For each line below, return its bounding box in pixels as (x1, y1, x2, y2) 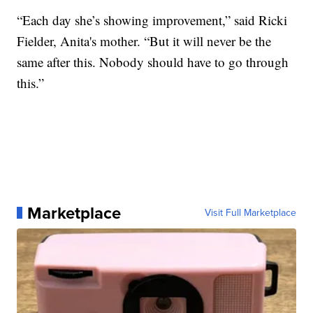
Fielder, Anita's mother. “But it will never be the (17, 31, 272, 50)
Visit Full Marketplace (204, 205, 296, 220)
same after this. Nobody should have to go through (17, 52, 289, 71)
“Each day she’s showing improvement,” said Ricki (17, 10, 288, 29)
